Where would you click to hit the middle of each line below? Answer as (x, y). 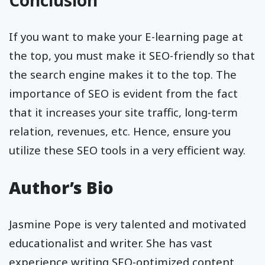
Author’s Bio (61, 188)
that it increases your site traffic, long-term (123, 112)
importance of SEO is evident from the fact (123, 93)
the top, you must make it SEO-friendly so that (132, 55)
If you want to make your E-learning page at (126, 36)
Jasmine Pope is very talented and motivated (127, 224)
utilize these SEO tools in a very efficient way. (127, 150)
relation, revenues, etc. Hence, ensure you (120, 131)
